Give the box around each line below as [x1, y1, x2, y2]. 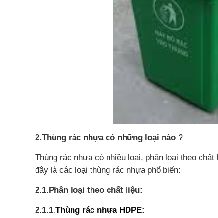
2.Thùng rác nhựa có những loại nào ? [35, 133, 183, 142]
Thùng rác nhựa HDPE [55, 205, 142, 215]
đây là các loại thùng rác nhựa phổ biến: [35, 165, 181, 175]
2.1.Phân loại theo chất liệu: [35, 185, 143, 195]
